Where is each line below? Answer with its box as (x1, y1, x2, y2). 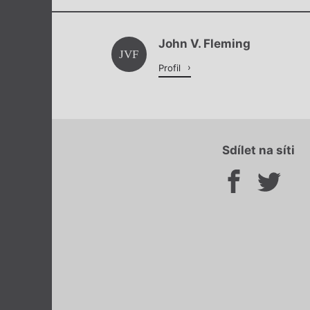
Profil (158, 62, 183, 74)
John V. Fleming (158, 37, 250, 51)
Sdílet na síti (221, 143, 295, 158)
